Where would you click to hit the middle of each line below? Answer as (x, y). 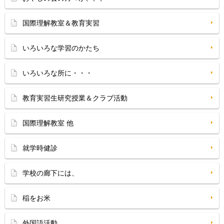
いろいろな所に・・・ (57, 73)
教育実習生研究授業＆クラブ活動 (75, 98)
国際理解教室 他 (48, 123)
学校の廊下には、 (50, 173)
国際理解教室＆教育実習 (61, 23)
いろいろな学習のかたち (61, 48)
